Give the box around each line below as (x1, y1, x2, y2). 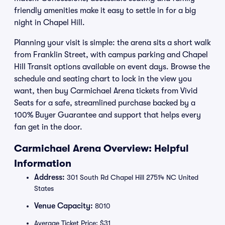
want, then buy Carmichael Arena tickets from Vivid (14, 86, 197, 95)
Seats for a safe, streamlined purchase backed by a (14, 98, 195, 107)
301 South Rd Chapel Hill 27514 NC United (65, 173, 198, 181)
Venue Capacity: (34, 201, 93, 210)
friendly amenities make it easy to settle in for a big (14, 6, 196, 15)
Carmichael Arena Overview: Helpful (14, 143, 189, 154)
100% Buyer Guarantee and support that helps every (14, 110, 201, 120)
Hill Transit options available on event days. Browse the (14, 62, 210, 71)
